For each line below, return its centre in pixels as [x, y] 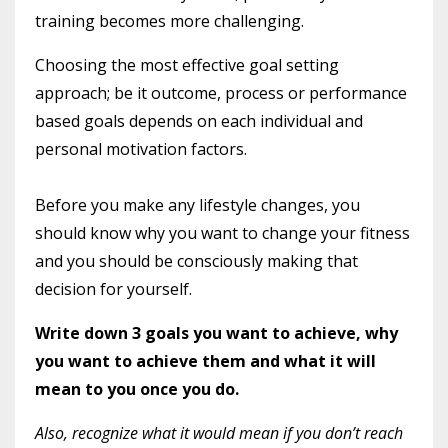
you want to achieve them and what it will [205, 360]
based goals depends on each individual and [199, 120]
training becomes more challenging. [169, 20]
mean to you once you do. [137, 388]
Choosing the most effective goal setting [187, 64]
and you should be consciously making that [196, 260]
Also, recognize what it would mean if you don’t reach [219, 432]
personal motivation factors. [141, 148]
